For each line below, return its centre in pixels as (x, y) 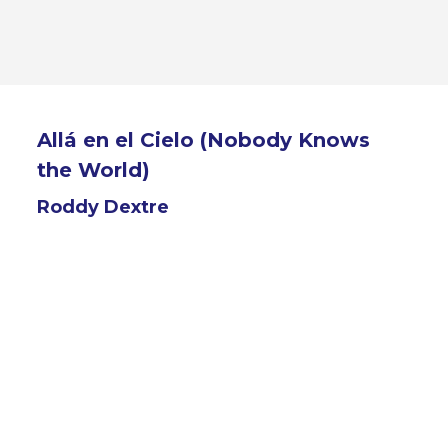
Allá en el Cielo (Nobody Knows (204, 140)
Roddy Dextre (103, 207)
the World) (94, 170)
